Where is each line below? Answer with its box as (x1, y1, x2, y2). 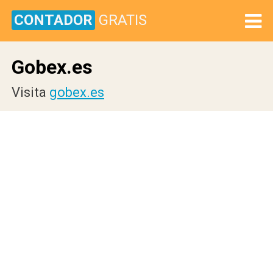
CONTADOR (14, 12, 93, 29)
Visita (12, 85, 49, 100)
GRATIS (99, 12, 147, 29)
